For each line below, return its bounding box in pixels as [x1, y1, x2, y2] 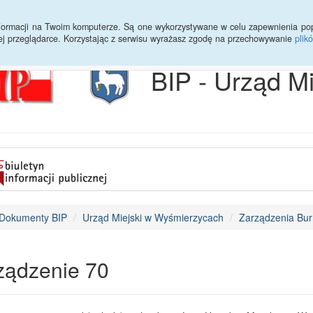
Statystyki [62, 10, 104, 24]
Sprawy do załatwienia [125, 10, 224, 24]
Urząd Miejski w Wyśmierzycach [82, 210, 224, 224]
